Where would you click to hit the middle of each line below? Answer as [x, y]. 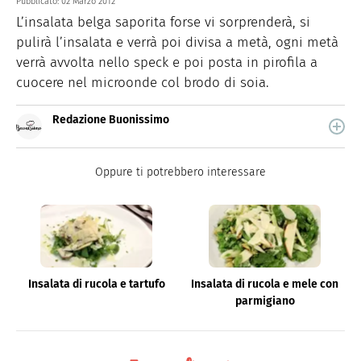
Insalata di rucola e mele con [265, 284]
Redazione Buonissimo [111, 120]
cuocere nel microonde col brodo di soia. [143, 83]
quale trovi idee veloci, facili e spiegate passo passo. [189, 150]
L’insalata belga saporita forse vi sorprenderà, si [163, 23]
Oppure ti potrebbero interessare [180, 172]
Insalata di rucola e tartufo [96, 284]
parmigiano [265, 301]
